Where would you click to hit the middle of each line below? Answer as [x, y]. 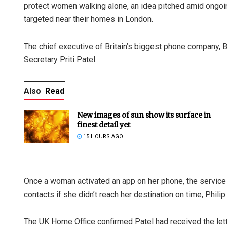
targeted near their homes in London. [88, 19]
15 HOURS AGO [102, 137]
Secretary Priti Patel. [60, 60]
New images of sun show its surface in [144, 115]
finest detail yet [104, 125]
